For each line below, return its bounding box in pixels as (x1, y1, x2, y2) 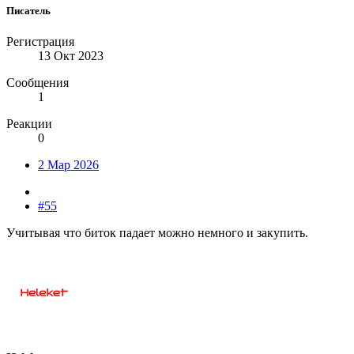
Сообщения (6, 76, 69, 90)
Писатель (6, 5, 51, 17)
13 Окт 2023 (38, 49, 104, 63)
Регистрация (6, 35, 74, 49)
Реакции (6, 117, 52, 131)
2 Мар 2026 (38, 158, 99, 172)
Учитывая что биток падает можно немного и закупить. (6, 226, 308, 240)
